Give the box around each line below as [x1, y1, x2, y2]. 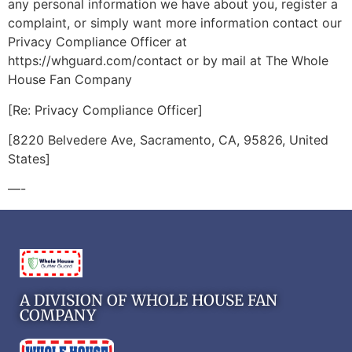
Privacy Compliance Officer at [8, 34, 187, 50]
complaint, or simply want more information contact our [8, 15, 342, 31]
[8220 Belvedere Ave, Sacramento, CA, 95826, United [8, 131, 328, 148]
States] [8, 150, 50, 167]
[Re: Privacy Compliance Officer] [8, 101, 203, 118]
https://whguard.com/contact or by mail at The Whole [8, 53, 328, 69]
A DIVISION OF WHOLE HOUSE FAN [20, 290, 277, 310]
